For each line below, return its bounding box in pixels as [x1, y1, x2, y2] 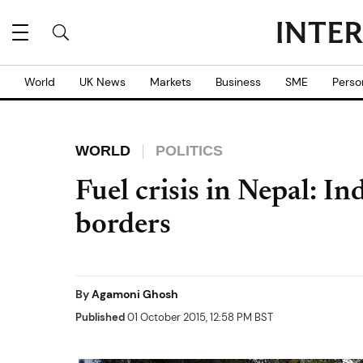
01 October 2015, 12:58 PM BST [125, 310, 273, 324]
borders [75, 211, 171, 241]
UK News [79, 75, 126, 89]
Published [75, 310, 125, 324]
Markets [150, 75, 191, 89]
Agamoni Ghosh [92, 287, 178, 301]
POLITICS [156, 143, 223, 159]
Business [216, 75, 261, 89]
